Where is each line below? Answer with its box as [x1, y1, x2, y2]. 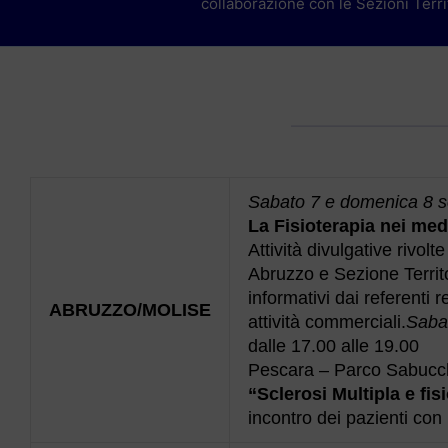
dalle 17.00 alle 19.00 [248, 335, 419, 356]
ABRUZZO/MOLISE [49, 299, 211, 320]
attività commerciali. [248, 311, 406, 332]
